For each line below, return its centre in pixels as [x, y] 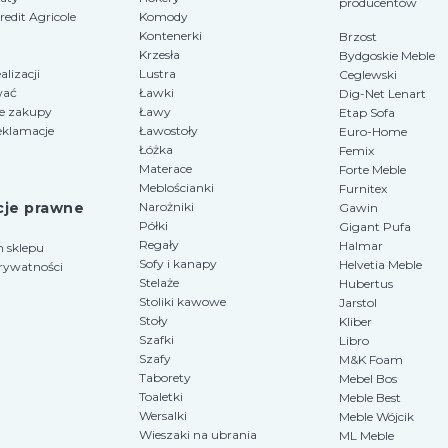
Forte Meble [372, 169]
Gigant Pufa [375, 226]
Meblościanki [176, 188]
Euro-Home [373, 131]
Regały [159, 245]
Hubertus [366, 283]
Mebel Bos [368, 378]
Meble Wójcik [376, 416]
